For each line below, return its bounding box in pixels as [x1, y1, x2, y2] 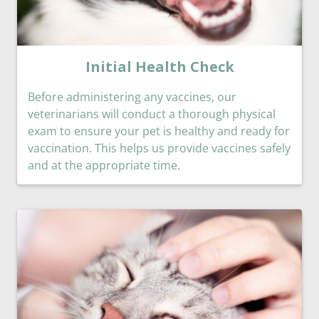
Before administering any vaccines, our [28, 89, 236, 105]
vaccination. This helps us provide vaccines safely [28, 140, 291, 157]
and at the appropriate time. [28, 157, 180, 174]
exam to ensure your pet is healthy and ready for [28, 123, 290, 140]
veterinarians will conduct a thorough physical [28, 106, 276, 122]
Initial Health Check [85, 57, 234, 77]
